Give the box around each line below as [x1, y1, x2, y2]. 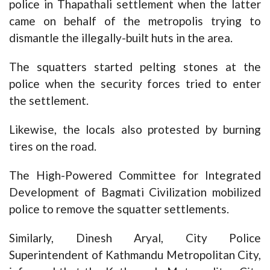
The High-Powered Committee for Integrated [9, 168, 261, 183]
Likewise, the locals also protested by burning [9, 122, 261, 137]
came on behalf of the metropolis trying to [9, 14, 261, 28]
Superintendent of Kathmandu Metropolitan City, [9, 248, 261, 262]
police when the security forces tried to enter [9, 77, 261, 91]
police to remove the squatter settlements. [9, 202, 229, 216]
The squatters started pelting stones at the [9, 60, 261, 74]
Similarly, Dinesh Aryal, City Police [9, 231, 261, 245]
